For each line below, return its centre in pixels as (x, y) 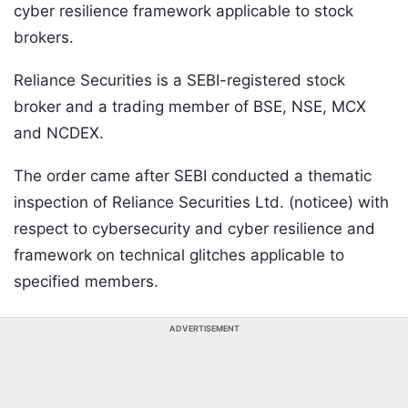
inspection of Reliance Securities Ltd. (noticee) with (201, 203)
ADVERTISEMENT (204, 329)
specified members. (86, 282)
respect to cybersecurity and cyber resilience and (194, 229)
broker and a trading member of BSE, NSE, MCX (190, 107)
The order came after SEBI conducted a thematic (193, 176)
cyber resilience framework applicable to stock (184, 11)
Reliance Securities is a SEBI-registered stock (179, 81)
